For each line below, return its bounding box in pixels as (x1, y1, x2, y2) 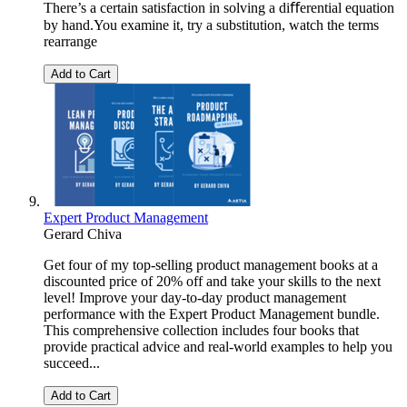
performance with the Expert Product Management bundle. (44, 306, 380, 323)
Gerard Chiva (44, 226, 122, 243)
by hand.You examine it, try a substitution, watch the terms (44, 17, 379, 34)
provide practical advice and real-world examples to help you (44, 339, 392, 355)
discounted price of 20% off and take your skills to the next (44, 273, 381, 290)
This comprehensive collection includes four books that (44, 323, 359, 339)
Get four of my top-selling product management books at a (44, 257, 378, 273)
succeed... (44, 355, 100, 372)
